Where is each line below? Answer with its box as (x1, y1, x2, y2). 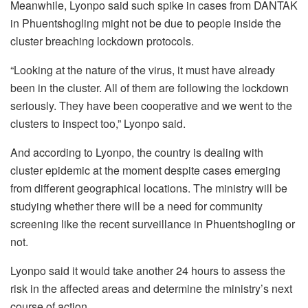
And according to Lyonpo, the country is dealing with (10, 144, 263, 160)
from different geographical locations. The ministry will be (10, 179, 287, 196)
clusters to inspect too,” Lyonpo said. (10, 115, 186, 131)
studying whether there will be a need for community (10, 197, 263, 214)
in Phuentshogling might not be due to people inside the (10, 14, 281, 31)
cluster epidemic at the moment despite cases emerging (10, 162, 280, 178)
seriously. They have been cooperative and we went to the (10, 97, 292, 113)
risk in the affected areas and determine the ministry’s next (10, 280, 292, 296)
